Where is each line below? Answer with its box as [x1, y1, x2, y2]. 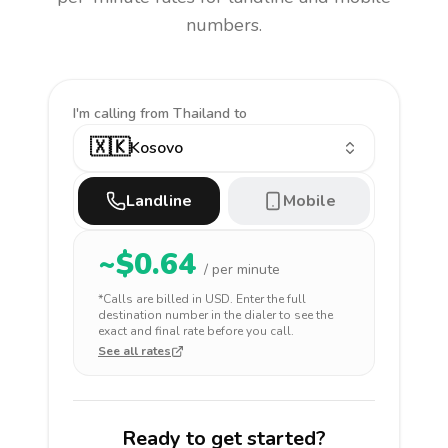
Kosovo [130, 137, 183, 159]
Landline [126, 190, 192, 212]
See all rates [98, 343, 171, 359]
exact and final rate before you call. [98, 323, 294, 339]
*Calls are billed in [98, 291, 205, 307]
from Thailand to [140, 104, 247, 123]
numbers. [186, 13, 262, 37]
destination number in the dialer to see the [98, 307, 333, 323]
